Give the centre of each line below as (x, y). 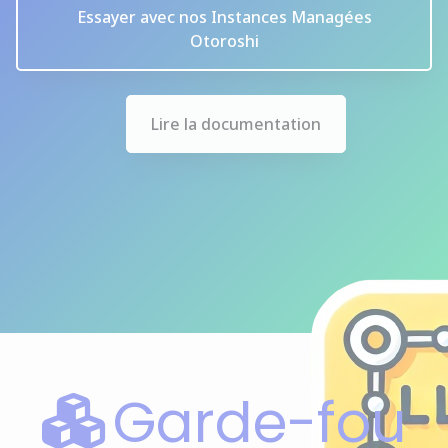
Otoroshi (224, 41)
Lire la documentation (236, 124)
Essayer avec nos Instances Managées (224, 17)
